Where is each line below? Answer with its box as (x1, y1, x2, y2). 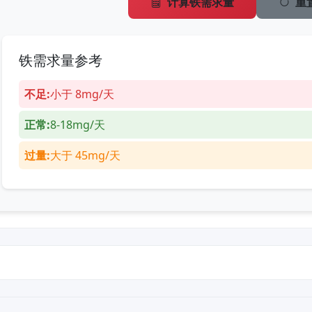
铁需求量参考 (18, 51, 102, 70)
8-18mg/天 (49, 117, 105, 132)
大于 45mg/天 (49, 148, 120, 163)
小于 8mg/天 (49, 86, 114, 102)
